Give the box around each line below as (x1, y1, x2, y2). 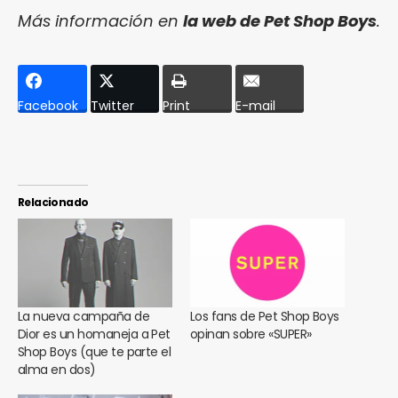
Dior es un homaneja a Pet (18, 324, 171, 343)
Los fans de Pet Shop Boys (190, 306, 339, 325)
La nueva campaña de (18, 306, 150, 325)
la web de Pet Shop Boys (183, 10, 377, 33)
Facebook (18, 97, 78, 115)
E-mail (235, 97, 275, 115)
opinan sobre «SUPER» (190, 324, 312, 343)
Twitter (90, 97, 134, 115)
